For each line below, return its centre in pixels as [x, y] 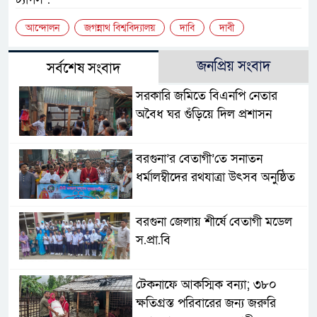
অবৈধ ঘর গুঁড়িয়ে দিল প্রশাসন [203, 115]
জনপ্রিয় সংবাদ [234, 67]
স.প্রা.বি [155, 241]
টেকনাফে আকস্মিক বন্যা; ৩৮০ [206, 285]
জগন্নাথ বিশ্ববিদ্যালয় [120, 28]
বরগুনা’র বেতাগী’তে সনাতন [199, 159]
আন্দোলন [42, 28]
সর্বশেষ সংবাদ [83, 69]
